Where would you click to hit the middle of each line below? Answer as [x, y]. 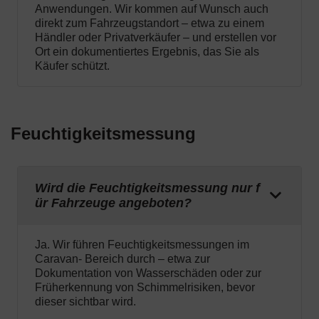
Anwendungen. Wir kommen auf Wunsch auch [152, 9]
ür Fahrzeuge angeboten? [113, 203]
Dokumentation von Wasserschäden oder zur [148, 273]
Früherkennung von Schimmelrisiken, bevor [145, 288]
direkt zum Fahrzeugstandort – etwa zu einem [150, 23]
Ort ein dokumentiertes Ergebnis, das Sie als [147, 52]
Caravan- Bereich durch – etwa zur [122, 259]
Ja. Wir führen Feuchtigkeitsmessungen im [142, 245]
